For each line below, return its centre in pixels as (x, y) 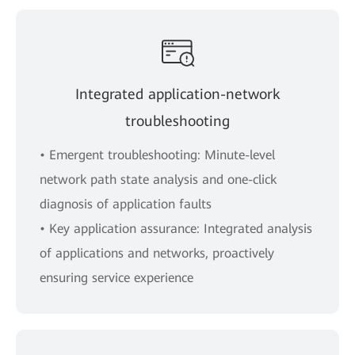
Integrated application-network (177, 94)
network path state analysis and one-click (158, 179)
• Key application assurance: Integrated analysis (176, 228)
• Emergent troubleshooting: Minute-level (157, 155)
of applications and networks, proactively (157, 253)
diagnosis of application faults (126, 204)
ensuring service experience (116, 277)
